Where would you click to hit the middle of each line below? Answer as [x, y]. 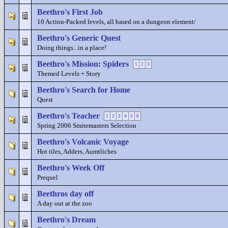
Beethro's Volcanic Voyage [83, 142]
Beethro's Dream [66, 220]
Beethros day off [65, 194]
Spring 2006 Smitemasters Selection [87, 126]
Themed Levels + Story [69, 74]
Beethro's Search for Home [84, 90]
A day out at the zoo [65, 204]
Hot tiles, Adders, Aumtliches [77, 152]
